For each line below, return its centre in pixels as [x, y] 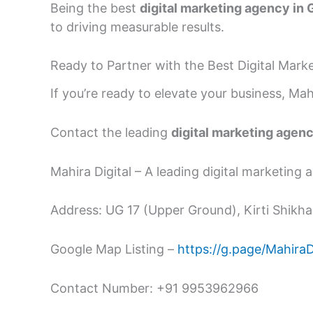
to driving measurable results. [137, 27]
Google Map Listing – [114, 249]
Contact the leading [111, 132]
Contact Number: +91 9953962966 [154, 288]
